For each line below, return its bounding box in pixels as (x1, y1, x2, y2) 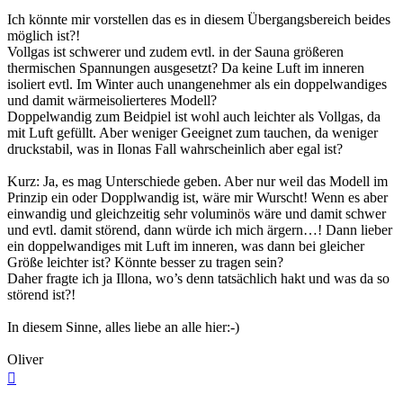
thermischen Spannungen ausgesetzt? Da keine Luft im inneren (7, 60, 364, 76)
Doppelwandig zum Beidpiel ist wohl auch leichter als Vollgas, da (7, 109, 381, 125)
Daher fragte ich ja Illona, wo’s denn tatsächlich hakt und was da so (7, 271, 390, 287)
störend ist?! (7, 287, 76, 303)
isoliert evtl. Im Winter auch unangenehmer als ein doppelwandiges (7, 76, 387, 93)
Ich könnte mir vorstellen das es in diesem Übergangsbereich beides (7, 12, 390, 28)
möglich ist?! (7, 28, 80, 44)
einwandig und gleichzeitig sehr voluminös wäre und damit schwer (7, 206, 386, 222)
